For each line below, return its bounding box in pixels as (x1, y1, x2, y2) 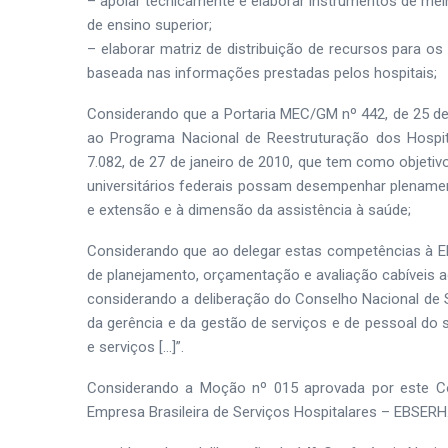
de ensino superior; (87, 16, 212, 34)
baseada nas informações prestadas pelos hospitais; (87, 64, 437, 82)
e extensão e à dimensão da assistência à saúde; (87, 201, 411, 219)
